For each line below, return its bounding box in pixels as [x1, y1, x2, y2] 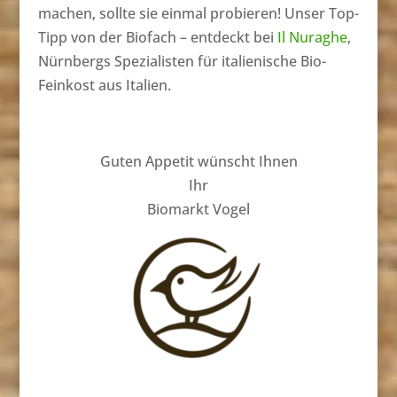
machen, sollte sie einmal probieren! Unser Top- [37, 3, 359, 23]
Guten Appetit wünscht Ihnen [99, 151, 298, 171]
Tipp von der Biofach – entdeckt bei [37, 27, 277, 47]
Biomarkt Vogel [147, 198, 250, 219]
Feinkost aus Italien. [37, 74, 171, 95]
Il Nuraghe [276, 27, 347, 47]
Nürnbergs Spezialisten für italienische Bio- [37, 51, 326, 71]
